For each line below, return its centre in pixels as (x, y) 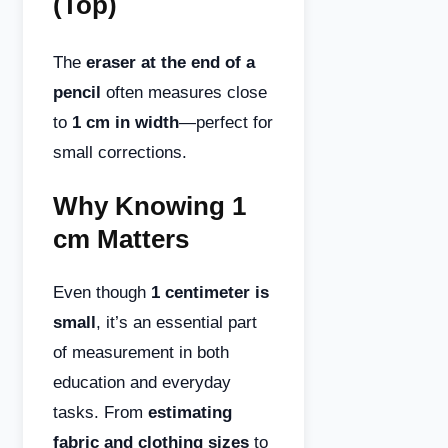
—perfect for (226, 122)
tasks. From (100, 412)
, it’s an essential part (176, 322)
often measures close (184, 92)
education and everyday (142, 382)
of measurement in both (141, 352)
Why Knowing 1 (149, 206)
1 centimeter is (210, 292)
